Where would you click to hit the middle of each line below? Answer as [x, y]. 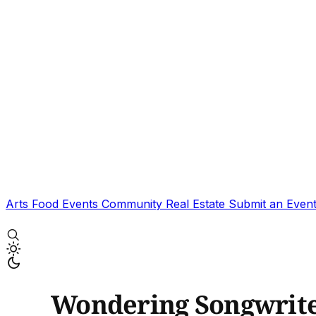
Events [82, 204]
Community [134, 204]
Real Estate [197, 204]
